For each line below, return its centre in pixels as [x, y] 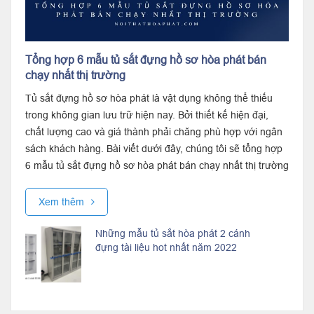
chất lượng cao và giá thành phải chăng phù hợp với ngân [154, 131]
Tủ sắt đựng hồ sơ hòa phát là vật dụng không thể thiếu [149, 98]
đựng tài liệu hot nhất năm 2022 [166, 247]
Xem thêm [63, 202]
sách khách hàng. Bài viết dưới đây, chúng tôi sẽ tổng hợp [154, 148]
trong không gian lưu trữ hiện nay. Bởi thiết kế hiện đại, [147, 115]
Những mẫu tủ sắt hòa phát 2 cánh [173, 233]
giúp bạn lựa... [57, 182]
